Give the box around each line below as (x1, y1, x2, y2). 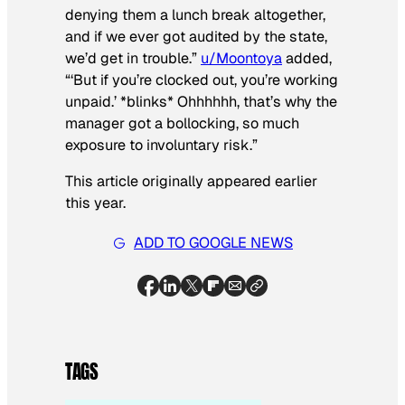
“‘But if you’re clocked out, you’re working (65, 70, 338, 89)
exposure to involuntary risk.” (65, 135, 258, 155)
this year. (65, 193, 126, 213)
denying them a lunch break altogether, (65, 5, 325, 24)
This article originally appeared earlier (65, 172, 317, 192)
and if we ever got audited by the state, (65, 26, 327, 46)
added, (282, 48, 332, 68)
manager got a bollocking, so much (65, 113, 299, 133)
